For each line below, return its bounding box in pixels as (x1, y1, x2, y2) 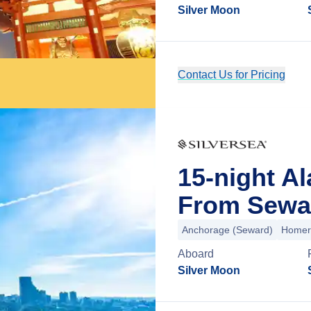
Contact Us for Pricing (178, 69, 285, 81)
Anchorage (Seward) (182, 224, 273, 235)
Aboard (178, 248, 214, 260)
